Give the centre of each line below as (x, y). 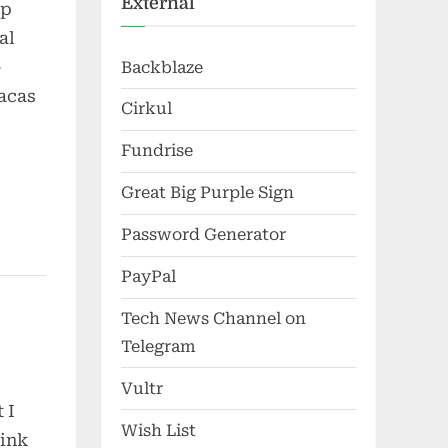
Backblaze (162, 67)
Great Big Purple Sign (207, 193)
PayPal (148, 277)
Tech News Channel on (213, 318)
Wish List (158, 430)
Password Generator (203, 235)
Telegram (158, 346)
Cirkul (146, 109)
